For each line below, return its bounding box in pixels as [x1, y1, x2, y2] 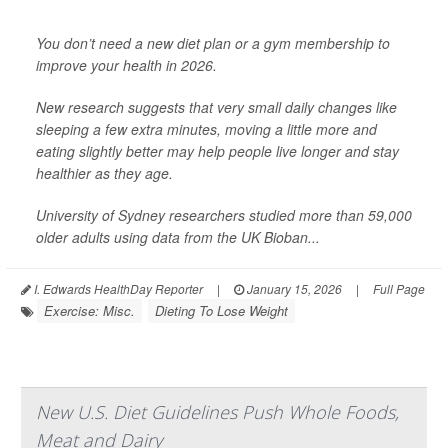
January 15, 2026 [244, 280, 342, 298]
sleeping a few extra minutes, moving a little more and [36, 119, 377, 140]
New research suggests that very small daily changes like [36, 97, 397, 118]
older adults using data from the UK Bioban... [36, 227, 320, 248]
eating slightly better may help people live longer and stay [36, 141, 399, 162]
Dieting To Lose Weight [155, 301, 288, 321]
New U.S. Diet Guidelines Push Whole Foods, [36, 400, 399, 425]
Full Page [373, 280, 425, 298]
